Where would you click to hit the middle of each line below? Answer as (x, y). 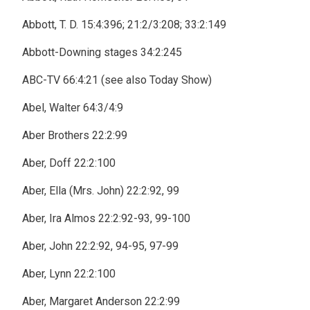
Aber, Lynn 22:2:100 (69, 274)
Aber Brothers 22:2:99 (75, 135)
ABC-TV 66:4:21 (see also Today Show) (117, 80)
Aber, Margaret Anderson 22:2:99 (101, 301)
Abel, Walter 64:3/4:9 (73, 108)
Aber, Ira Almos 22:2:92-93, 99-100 (106, 218)
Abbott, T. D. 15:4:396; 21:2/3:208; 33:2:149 (124, 25)
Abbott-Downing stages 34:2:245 (102, 52)
